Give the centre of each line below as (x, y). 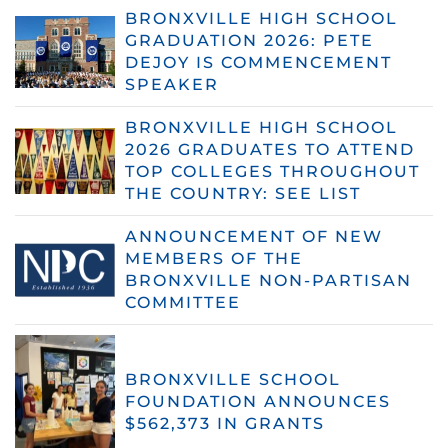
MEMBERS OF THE (214, 258)
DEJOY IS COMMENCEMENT (258, 62)
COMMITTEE (183, 302)
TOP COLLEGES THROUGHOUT (272, 171)
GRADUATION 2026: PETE (249, 40)
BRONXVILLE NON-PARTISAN (268, 280)
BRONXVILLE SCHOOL (233, 379)
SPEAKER (172, 84)
